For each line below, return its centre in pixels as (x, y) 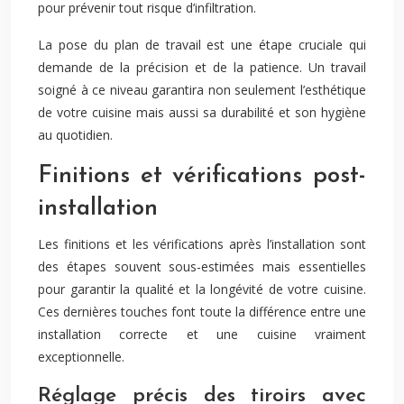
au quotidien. (75, 135)
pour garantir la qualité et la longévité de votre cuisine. (202, 289)
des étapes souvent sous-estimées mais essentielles (202, 266)
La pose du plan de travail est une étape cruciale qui (202, 45)
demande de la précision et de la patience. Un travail (202, 67)
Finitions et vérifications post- (202, 176)
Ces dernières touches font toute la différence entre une (202, 312)
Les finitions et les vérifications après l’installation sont (202, 244)
